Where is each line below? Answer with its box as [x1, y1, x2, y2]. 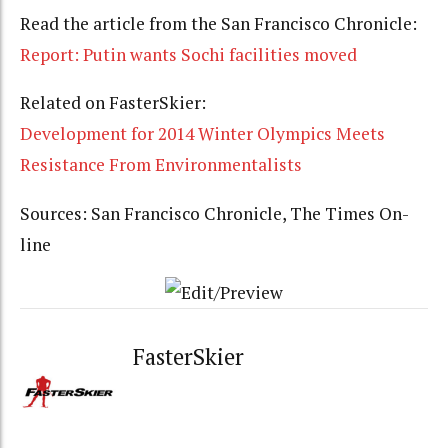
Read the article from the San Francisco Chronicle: [20, 11, 417, 35]
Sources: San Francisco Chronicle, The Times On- [20, 201, 409, 225]
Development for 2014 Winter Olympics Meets [20, 122, 385, 146]
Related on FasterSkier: [20, 91, 206, 115]
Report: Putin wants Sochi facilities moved [20, 42, 357, 66]
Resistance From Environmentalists [20, 153, 302, 177]
